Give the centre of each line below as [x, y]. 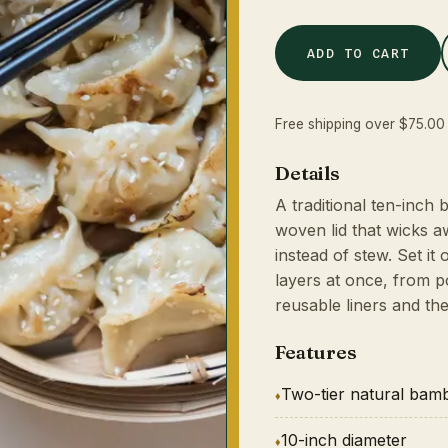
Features [316, 352]
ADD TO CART [358, 53]
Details [307, 173]
